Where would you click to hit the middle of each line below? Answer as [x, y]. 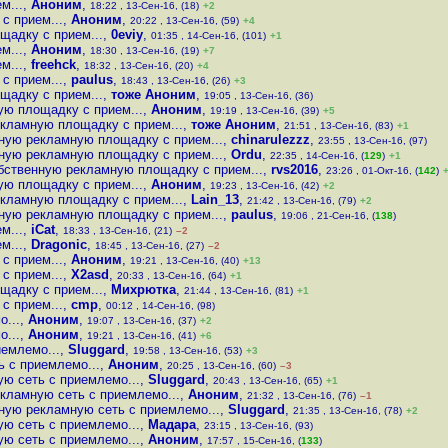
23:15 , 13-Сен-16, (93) [258, 425]
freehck [53, 64]
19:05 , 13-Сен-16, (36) [258, 95]
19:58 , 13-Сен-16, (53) [187, 350]
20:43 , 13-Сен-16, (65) [267, 380]
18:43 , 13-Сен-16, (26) [175, 80]
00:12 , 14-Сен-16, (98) [160, 305]
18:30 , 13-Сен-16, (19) [144, 50]
